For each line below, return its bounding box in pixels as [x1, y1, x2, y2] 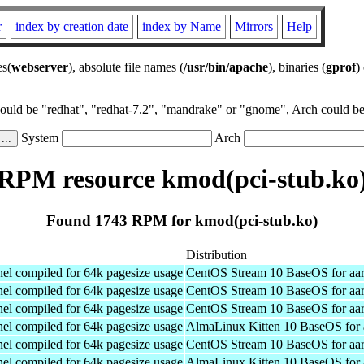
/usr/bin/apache [184, 60, 268, 74]
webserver [11, 60, 68, 74]
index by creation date [15, 19, 128, 33]
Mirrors [235, 19, 273, 33]
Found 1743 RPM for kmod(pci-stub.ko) [46, 211, 318, 229]
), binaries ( [268, 60, 326, 74]
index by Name [142, 19, 221, 33]
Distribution [186, 247, 247, 262]
